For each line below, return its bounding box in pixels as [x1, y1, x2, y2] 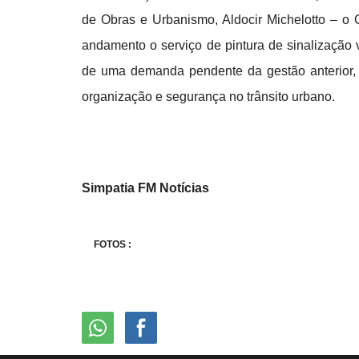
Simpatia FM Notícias [82, 181, 212, 195]
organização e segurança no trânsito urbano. [82, 90, 335, 103]
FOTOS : [94, 239, 131, 250]
